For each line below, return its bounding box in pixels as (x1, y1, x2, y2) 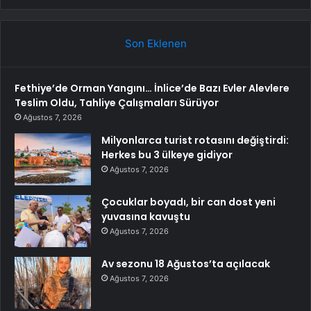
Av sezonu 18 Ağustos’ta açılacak (101, 257, 270, 271)
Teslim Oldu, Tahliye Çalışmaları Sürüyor (15, 96, 219, 110)
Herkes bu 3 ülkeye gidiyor (101, 148, 233, 162)
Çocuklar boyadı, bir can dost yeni (101, 195, 276, 210)
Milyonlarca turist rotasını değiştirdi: (101, 133, 289, 148)
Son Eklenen (124, 37, 187, 51)
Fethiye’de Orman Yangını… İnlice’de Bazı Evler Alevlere (15, 81, 289, 96)
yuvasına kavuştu (101, 210, 190, 224)
